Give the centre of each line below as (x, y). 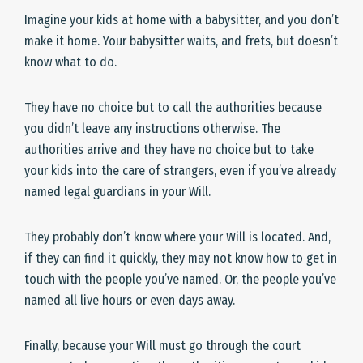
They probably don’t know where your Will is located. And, (177, 237)
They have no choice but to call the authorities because (173, 108)
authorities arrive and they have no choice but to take (169, 150)
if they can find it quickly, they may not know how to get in (181, 258)
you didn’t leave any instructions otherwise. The (152, 129)
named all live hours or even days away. (130, 301)
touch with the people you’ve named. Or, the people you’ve (180, 280)
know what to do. (70, 62)
